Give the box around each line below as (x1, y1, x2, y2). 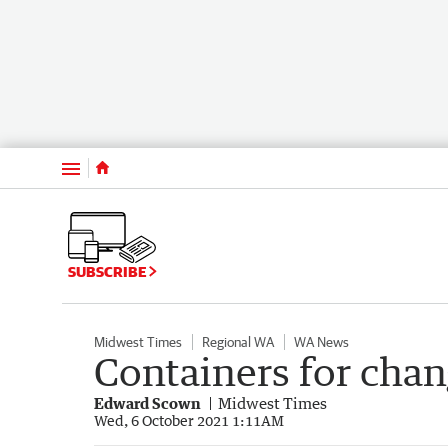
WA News (294, 333, 349, 350)
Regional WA (202, 333, 274, 350)
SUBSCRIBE (68, 262, 149, 280)
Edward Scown (94, 393, 201, 412)
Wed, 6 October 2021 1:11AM (94, 411, 284, 429)
